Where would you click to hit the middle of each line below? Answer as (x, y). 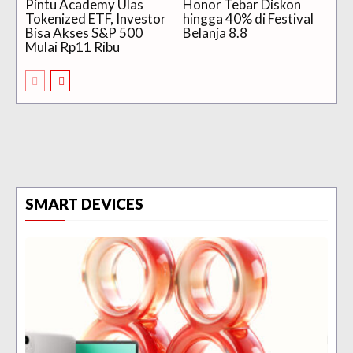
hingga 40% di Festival (248, 19)
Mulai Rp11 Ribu (72, 47)
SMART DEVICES (84, 204)
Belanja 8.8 (215, 33)
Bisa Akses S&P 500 (84, 33)
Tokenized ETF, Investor (96, 19)
